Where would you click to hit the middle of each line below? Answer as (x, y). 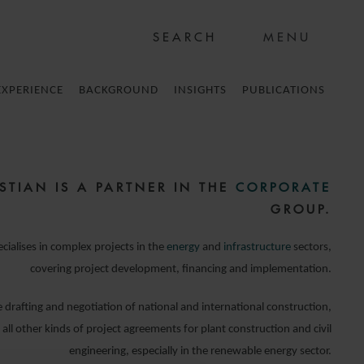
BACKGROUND (119, 91)
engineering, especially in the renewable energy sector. (200, 351)
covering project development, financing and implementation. (181, 269)
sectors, (311, 247)
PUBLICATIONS (284, 91)
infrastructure (257, 247)
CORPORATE (284, 187)
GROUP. (301, 209)
